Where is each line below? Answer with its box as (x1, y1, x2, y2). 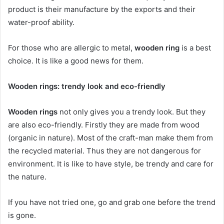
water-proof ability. (8, 17, 74, 27)
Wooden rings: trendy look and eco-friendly (8, 81, 165, 91)
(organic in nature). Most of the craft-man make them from (8, 132, 213, 142)
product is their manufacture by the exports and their (8, 4, 195, 14)
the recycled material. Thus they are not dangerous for (8, 145, 201, 155)
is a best (179, 42, 211, 52)
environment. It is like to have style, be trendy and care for (8, 158, 213, 168)
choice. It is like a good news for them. (8, 55, 143, 65)
